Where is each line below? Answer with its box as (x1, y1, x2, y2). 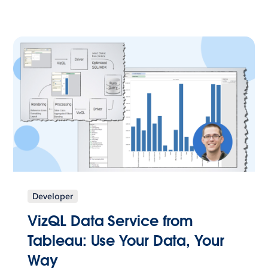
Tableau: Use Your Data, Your (28, 231, 224, 250)
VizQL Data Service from (28, 211, 194, 230)
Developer (32, 190, 74, 202)
